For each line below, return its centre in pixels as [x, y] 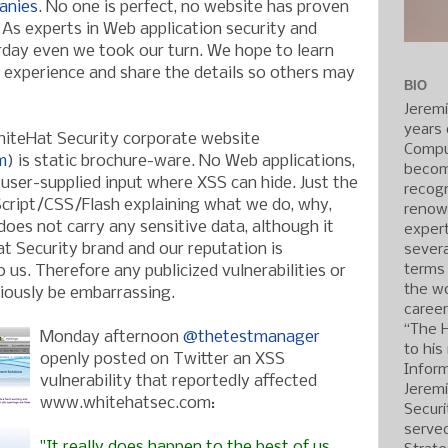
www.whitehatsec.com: [127, 403]
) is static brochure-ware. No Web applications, [181, 161]
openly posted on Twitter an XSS [162, 359]
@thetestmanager [251, 337]
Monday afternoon [111, 337]
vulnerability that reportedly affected [178, 381]
